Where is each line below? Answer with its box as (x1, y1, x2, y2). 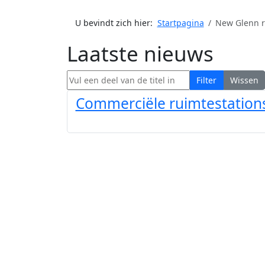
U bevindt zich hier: (75, 17, 157, 28)
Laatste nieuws (66, 39, 214, 67)
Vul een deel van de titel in (66, 70, 172, 82)
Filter (196, 74, 216, 86)
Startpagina (157, 17, 204, 28)
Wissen (230, 74, 258, 86)
